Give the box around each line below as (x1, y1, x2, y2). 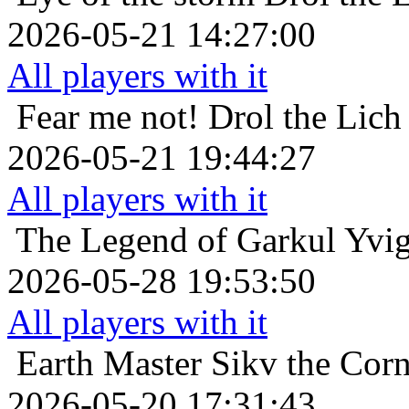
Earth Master (16, 342, 202, 383)
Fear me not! (16, 96, 199, 136)
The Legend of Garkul (16, 219, 336, 259)
